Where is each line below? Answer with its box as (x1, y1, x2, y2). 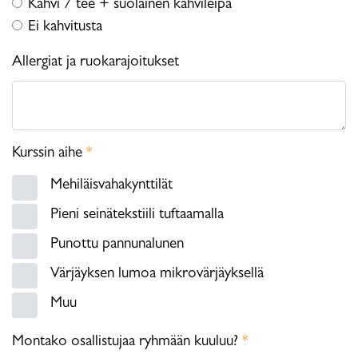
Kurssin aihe (12, 145, 86, 161)
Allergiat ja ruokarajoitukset (12, 54, 179, 70)
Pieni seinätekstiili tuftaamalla (50, 208, 224, 224)
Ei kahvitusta (28, 19, 102, 35)
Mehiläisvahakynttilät (50, 178, 173, 194)
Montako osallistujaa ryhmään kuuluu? (12, 334, 242, 350)
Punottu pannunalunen (50, 237, 184, 253)
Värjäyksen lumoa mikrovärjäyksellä (50, 266, 264, 282)
